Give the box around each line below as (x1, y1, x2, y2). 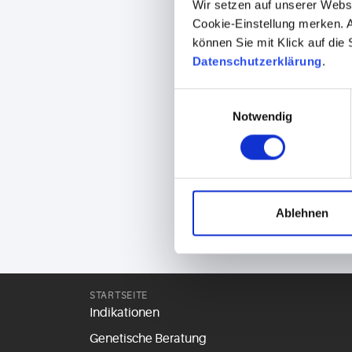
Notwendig (232, 109, 293, 123)
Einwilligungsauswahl (174, 90, 284, 104)
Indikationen (90, 306, 159, 320)
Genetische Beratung (90, 332, 207, 346)
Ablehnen (276, 206, 328, 220)
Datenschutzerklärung (192, 54, 322, 68)
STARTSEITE (90, 290, 148, 301)
